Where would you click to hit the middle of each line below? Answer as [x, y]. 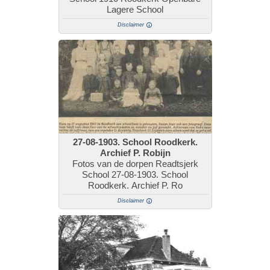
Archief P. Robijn [135, 152]
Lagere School [135, 10]
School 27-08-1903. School [135, 174]
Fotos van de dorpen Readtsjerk [135, 163]
